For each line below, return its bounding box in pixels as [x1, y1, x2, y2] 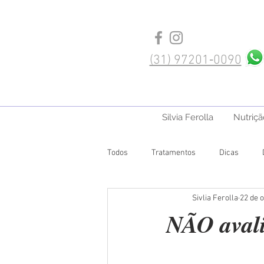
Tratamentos [151, 147, 196, 158]
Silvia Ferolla [162, 112, 213, 123]
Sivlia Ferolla [192, 193, 238, 203]
